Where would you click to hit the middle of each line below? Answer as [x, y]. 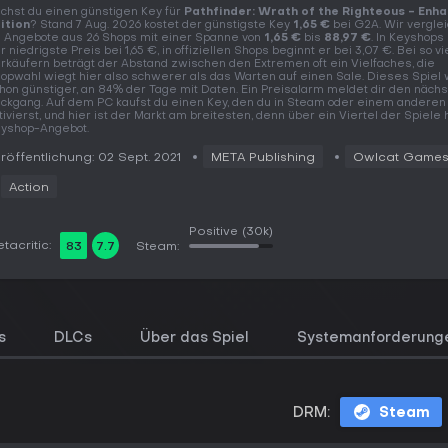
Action [29, 188]
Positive [213, 232]
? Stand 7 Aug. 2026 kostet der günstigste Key [161, 25]
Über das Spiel [194, 338]
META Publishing [263, 158]
